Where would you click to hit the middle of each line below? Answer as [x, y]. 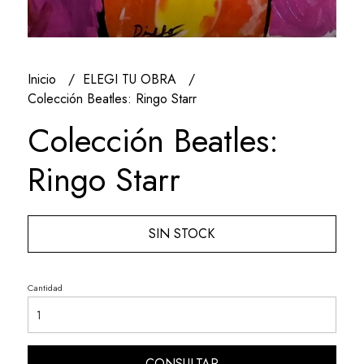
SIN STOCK [182, 234]
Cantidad [45, 288]
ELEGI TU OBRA [131, 80]
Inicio [43, 80]
